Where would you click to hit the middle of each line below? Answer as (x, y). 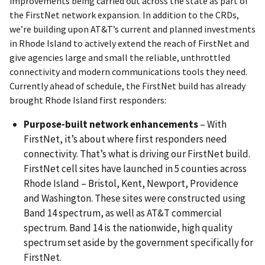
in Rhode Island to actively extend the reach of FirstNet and (129, 43)
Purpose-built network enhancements (111, 125)
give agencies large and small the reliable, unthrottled (120, 58)
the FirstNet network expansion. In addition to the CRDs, (124, 15)
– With (212, 125)
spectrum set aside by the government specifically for (138, 243)
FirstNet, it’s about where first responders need (125, 139)
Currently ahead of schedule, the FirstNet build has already (127, 86)
